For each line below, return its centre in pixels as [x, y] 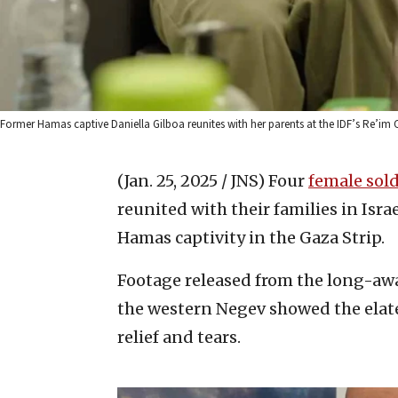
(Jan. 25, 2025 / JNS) [191, 180]
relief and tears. [179, 337]
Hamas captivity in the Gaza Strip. [251, 237]
